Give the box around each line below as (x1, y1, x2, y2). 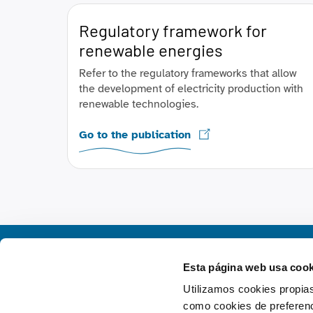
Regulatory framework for (79, 20, 267, 41)
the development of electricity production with (79, 82, 303, 96)
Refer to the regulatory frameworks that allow (79, 66, 296, 80)
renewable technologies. (79, 97, 198, 111)
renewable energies (79, 40, 223, 60)
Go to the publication (79, 128, 191, 142)
